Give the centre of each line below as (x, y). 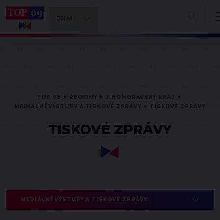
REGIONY (83, 97)
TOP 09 (49, 97)
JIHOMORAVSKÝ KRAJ (140, 97)
